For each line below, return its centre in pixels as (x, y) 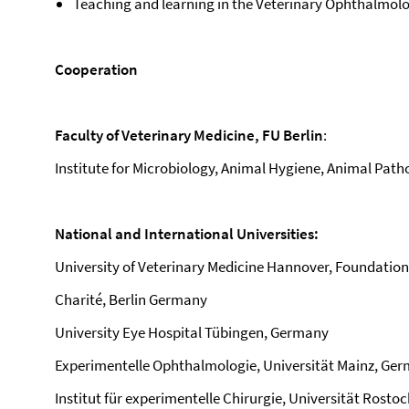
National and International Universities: (187, 234)
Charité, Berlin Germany (131, 299)
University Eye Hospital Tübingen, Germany (192, 332)
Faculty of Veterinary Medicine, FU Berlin (189, 135)
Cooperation (96, 69)
